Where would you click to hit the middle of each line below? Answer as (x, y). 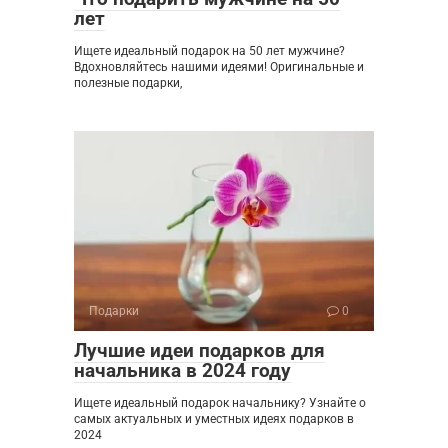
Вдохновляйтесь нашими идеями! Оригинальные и (219, 66)
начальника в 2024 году (182, 370)
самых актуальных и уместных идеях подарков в (214, 418)
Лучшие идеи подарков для (199, 350)
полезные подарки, (128, 82)
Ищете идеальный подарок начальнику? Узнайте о (220, 402)
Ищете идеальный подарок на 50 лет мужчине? (209, 50)
